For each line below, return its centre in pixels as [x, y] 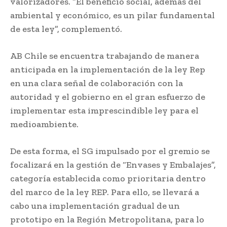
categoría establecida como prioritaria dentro [108, 178]
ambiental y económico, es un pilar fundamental [112, 15]
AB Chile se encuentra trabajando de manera [105, 55]
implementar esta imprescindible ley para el [104, 110]
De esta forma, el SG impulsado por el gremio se [110, 151]
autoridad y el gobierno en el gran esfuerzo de [108, 97]
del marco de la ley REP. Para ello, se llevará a [105, 192]
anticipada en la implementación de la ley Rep [108, 69]
